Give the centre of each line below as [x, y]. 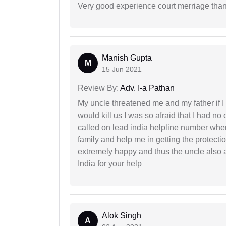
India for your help [110, 164]
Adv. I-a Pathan [147, 88]
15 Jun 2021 [122, 69]
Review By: [98, 88]
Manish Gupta [127, 58]
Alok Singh [122, 216]
